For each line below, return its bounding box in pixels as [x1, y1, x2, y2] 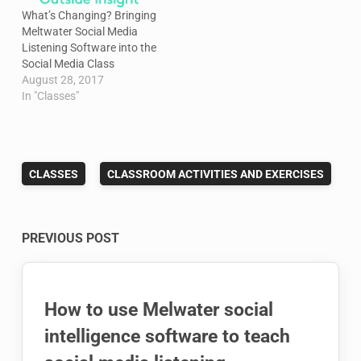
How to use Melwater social [44, 298, 273, 320]
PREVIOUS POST [22, 230, 119, 247]
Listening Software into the [22, 41, 156, 55]
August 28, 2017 [22, 73, 104, 87]
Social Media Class [22, 57, 114, 71]
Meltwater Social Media [22, 25, 138, 39]
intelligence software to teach [44, 325, 290, 346]
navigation [21, 263, 153, 297]
